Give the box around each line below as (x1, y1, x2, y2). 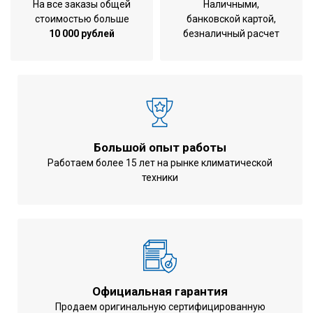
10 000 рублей (49, 28, 115, 40)
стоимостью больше (34, 13, 129, 25)
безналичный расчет (183, 28, 279, 40)
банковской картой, (187, 13, 276, 25)
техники (142, 172, 178, 184)
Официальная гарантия (92, 284, 228, 299)
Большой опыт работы (94, 140, 226, 155)
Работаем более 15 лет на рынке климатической (48, 157, 272, 169)
